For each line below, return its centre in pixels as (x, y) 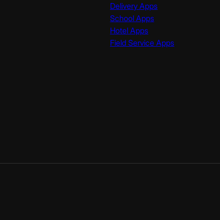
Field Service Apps (142, 43)
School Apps (132, 18)
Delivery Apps (134, 6)
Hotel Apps (129, 30)
